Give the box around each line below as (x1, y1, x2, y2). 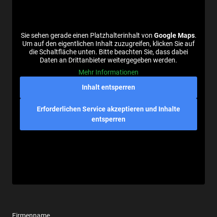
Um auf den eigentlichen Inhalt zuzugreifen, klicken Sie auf (22, 40, 195, 48)
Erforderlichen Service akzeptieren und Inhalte (37, 105, 180, 113)
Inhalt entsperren (82, 83, 135, 92)
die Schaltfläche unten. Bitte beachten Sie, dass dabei (29, 48, 188, 56)
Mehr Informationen (78, 68, 139, 77)
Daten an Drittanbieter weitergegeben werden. (40, 56, 177, 64)
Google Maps (154, 31, 195, 40)
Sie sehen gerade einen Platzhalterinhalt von (20, 31, 154, 40)
